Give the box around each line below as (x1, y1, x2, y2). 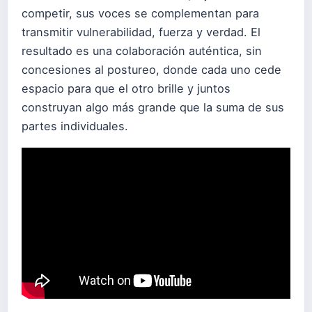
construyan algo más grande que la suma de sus (22, 100, 284, 115)
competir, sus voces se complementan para (22, 6, 259, 21)
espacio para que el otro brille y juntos (22, 81, 231, 96)
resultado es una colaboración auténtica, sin (22, 44, 262, 58)
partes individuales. (22, 119, 128, 134)
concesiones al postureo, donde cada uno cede (22, 63, 281, 77)
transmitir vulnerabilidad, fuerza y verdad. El (22, 25, 260, 40)
